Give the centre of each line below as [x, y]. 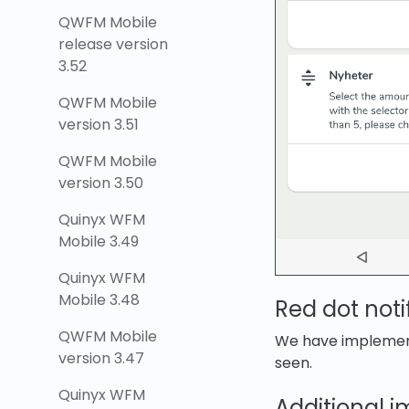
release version [113, 44]
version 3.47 [101, 358]
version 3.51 [99, 125]
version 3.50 [101, 183]
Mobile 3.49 [99, 241]
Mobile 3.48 [99, 300]
